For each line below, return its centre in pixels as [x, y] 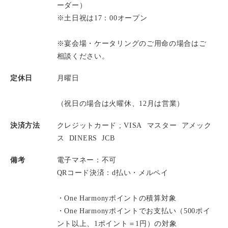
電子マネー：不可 [87, 160]
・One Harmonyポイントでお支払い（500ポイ [134, 211]
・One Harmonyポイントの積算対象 [117, 198]
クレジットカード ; [89, 125]
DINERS [84, 138]
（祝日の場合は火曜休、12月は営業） [121, 103]
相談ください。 [83, 56]
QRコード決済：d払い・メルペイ [112, 173]
